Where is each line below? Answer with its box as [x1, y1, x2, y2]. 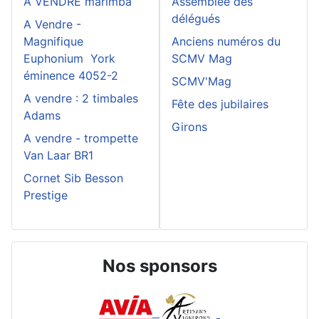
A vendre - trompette [23, 130, 138, 145]
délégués [172, 11, 220, 26]
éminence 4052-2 [23, 68, 118, 83]
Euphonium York [23, 51, 115, 66]
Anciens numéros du [172, 33, 281, 48]
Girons [172, 119, 207, 134]
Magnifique [23, 33, 87, 48]
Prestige [23, 187, 68, 202]
